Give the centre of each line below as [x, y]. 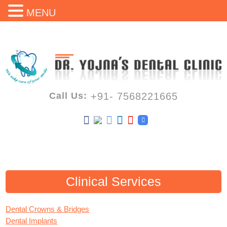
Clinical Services [113, 182]
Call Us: [68, 96]
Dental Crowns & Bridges [48, 209]
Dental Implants [32, 221]
